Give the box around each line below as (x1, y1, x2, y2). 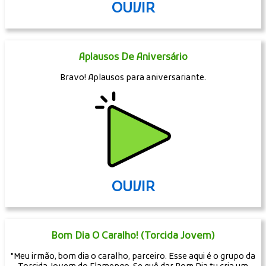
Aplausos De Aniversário (78, 52, 188, 64)
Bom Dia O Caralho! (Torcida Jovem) (51, 230, 215, 243)
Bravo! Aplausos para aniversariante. (60, 72, 206, 83)
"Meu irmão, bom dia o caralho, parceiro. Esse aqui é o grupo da (11, 251, 255, 262)
